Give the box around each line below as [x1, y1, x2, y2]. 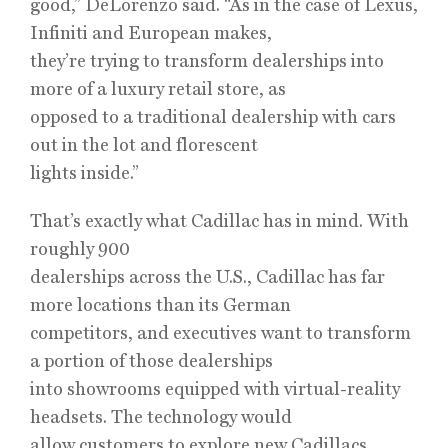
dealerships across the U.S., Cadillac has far [30, 266, 385, 287]
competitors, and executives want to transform [30, 322, 411, 343]
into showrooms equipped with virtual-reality [30, 378, 400, 399]
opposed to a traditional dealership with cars [30, 106, 396, 127]
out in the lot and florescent [30, 134, 258, 155]
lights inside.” [30, 162, 139, 183]
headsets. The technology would [30, 406, 292, 427]
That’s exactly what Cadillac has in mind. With [30, 210, 409, 231]
